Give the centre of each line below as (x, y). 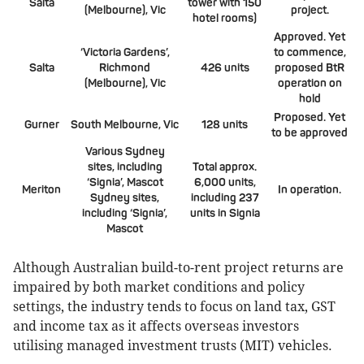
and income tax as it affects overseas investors (156, 327)
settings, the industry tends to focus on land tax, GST (174, 307)
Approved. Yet (310, 37)
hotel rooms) (225, 19)
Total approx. (225, 167)
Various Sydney (125, 152)
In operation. (310, 190)
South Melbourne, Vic (125, 125)
